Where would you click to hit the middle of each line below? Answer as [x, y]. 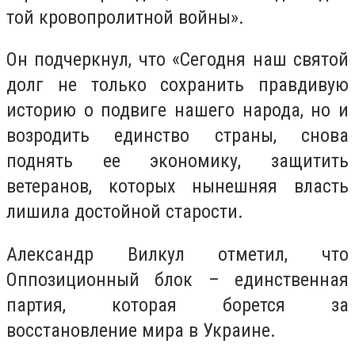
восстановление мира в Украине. [141, 330]
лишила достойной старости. [125, 212]
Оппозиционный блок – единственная [177, 279]
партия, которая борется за [177, 305]
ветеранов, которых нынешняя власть [177, 187]
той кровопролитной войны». [125, 17]
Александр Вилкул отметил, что [177, 254]
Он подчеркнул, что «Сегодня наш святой [177, 60]
